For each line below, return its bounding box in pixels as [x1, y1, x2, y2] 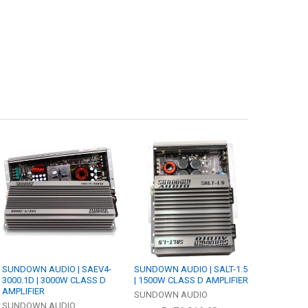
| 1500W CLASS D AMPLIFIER [134, 275, 249, 286]
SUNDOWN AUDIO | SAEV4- [2, 264, 112, 275]
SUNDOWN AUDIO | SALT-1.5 [134, 264, 248, 275]
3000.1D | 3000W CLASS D [2, 275, 107, 286]
